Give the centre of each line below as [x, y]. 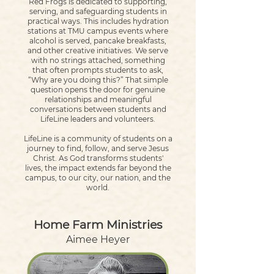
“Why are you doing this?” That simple [98, 80]
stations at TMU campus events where [98, 31]
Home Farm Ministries [98, 225]
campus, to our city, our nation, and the [98, 178]
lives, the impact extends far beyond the [98, 168]
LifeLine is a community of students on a [98, 139]
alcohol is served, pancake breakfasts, [98, 41]
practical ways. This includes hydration [98, 21]
